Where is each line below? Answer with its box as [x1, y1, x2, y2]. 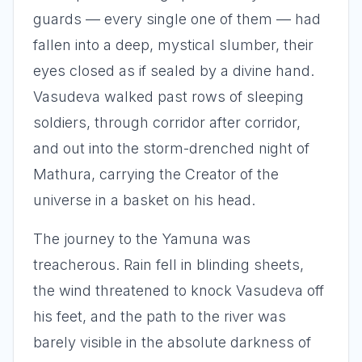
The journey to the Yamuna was [33, 230, 250, 247]
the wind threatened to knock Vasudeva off [33, 282, 324, 299]
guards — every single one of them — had [33, 11, 321, 27]
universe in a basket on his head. [33, 192, 255, 208]
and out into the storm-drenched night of [33, 140, 309, 157]
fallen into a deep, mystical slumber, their [33, 36, 314, 53]
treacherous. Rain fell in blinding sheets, [33, 256, 304, 273]
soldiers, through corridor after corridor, [33, 114, 301, 131]
